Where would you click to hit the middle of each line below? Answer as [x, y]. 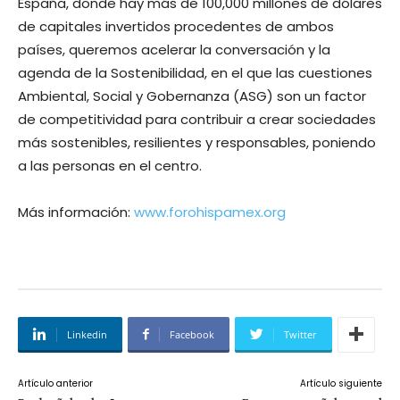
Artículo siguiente [341, 383]
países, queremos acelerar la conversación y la [174, 49]
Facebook [192, 334]
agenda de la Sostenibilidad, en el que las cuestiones [195, 72]
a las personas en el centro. [110, 165]
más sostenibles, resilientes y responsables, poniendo [197, 142]
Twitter [300, 334]
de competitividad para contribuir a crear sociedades [197, 119]
